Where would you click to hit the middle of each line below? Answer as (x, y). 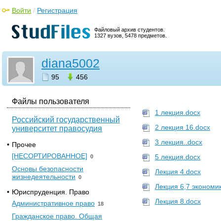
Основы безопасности (48, 169)
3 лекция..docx (179, 142)
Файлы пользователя (51, 101)
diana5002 (71, 63)
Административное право (53, 203)
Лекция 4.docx (178, 172)
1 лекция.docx (178, 112)
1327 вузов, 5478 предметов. (130, 36)
